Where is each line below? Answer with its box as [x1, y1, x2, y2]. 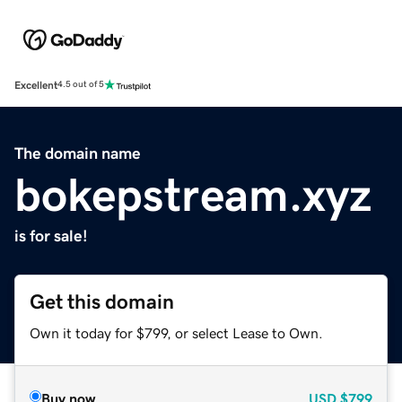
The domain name [14, 144, 141, 162]
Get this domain [30, 291, 174, 312]
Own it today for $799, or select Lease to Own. [30, 325, 323, 340]
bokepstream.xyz [14, 170, 371, 218]
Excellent [14, 79, 57, 91]
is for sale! [14, 227, 88, 244]
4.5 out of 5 [57, 80, 104, 90]
